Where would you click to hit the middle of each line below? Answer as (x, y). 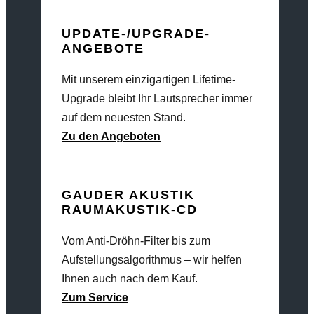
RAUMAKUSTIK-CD (130, 210)
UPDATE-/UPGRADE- (136, 34)
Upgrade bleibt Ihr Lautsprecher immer (157, 98)
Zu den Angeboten (111, 136)
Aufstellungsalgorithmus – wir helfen (152, 260)
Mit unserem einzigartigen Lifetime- (149, 80)
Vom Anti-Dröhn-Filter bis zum (136, 241)
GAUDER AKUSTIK (128, 195)
